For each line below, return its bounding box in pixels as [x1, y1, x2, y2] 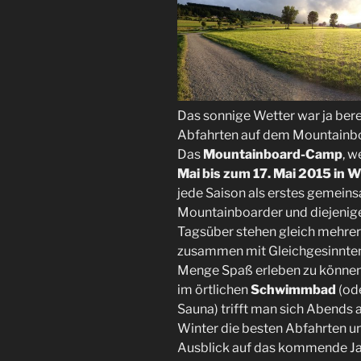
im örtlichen [177, 281, 251, 297]
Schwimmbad [251, 281, 336, 297]
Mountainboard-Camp [203, 146, 342, 162]
